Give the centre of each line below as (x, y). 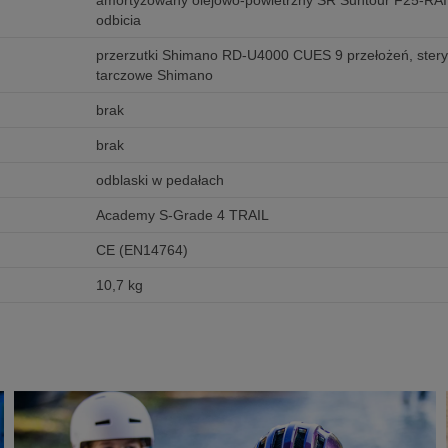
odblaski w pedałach (159, 180)
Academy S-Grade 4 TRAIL (182, 215)
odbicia (118, 20)
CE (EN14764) (141, 250)
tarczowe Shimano (154, 75)
